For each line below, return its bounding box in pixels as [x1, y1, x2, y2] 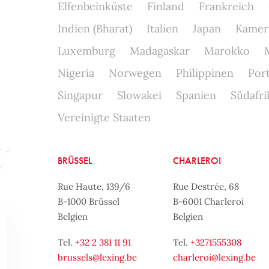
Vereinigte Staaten [57, 110, 151, 124]
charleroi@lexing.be [173, 252, 256, 263]
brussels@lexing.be [57, 252, 137, 263]
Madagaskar [129, 44, 190, 58]
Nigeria [57, 66, 94, 80]
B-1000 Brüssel [57, 196, 119, 207]
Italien [146, 22, 178, 35]
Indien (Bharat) [57, 22, 132, 35]
